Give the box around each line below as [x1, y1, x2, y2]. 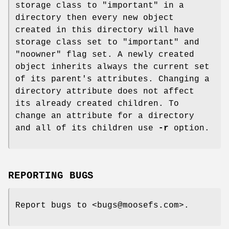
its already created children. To [15, 99, 179, 109]
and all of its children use [15, 124, 158, 133]
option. [169, 124, 210, 133]
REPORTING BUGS [8, 170, 94, 181]
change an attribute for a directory [15, 111, 194, 121]
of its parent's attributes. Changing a [15, 75, 210, 84]
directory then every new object [15, 13, 174, 23]
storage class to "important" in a [15, 1, 184, 11]
